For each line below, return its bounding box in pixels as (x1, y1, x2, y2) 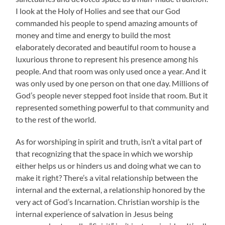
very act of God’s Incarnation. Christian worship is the (16, 196, 200, 206)
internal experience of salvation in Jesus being (16, 208, 173, 218)
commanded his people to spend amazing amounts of (16, 18, 198, 28)
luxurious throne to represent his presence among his (16, 54, 199, 64)
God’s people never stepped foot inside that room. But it (16, 90, 208, 100)
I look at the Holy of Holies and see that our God (16, 6, 181, 16)
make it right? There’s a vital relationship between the (16, 172, 198, 182)
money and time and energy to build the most (16, 30, 171, 40)
